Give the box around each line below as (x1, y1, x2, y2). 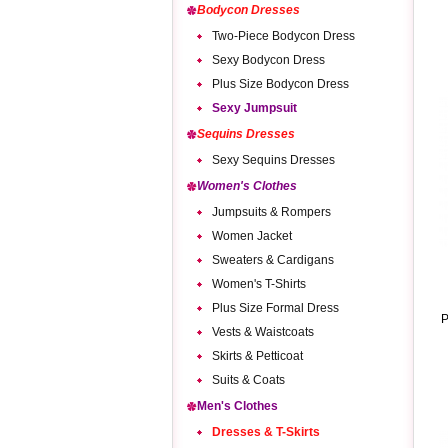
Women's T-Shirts (212, 277, 306, 291)
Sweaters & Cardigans (212, 253, 334, 267)
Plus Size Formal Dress (212, 301, 339, 315)
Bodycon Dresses (197, 3, 300, 17)
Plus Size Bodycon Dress (212, 77, 349, 91)
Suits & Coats (212, 373, 285, 387)
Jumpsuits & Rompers (212, 205, 331, 219)
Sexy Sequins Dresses (212, 153, 335, 167)
